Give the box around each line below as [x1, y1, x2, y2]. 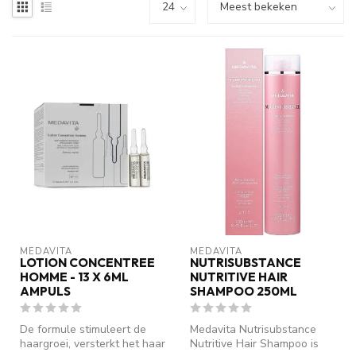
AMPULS [20, 284, 71, 300]
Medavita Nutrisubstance [190, 322, 316, 338]
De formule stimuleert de [20, 322, 146, 338]
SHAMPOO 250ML [190, 284, 297, 300]
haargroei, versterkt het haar [20, 336, 165, 352]
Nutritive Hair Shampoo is [190, 336, 319, 352]
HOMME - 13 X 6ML [20, 269, 129, 285]
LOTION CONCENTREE [20, 255, 155, 271]
